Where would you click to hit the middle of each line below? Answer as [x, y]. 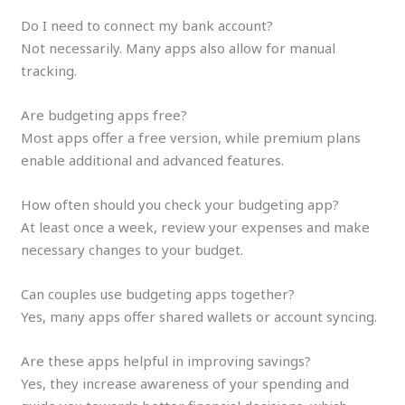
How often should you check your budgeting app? [180, 204]
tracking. [49, 70]
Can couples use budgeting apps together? [158, 293]
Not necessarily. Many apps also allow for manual [179, 47]
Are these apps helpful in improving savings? [168, 360]
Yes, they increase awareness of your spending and [185, 383]
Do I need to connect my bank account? [147, 25]
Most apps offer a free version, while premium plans [191, 137]
